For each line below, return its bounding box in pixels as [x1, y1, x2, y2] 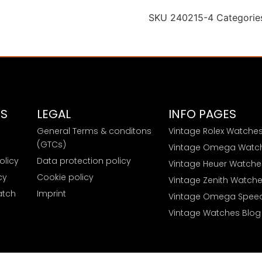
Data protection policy [36, 154, 131, 167]
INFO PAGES [168, 105, 236, 122]
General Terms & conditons [36, 125, 151, 137]
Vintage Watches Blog [168, 206, 261, 219]
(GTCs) [36, 138, 66, 150]
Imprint [36, 187, 66, 199]
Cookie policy [36, 171, 94, 183]
